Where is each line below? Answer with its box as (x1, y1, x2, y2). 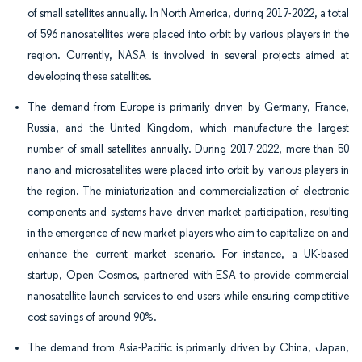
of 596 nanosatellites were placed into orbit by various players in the (27, 27, 349, 41)
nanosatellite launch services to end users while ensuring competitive (27, 289, 349, 303)
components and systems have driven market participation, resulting (27, 205, 349, 219)
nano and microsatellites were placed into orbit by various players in (27, 163, 349, 177)
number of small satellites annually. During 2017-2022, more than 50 (27, 142, 349, 156)
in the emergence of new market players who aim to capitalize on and (27, 226, 349, 240)
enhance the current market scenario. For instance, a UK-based (27, 247, 349, 261)
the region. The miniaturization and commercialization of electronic (27, 184, 349, 198)
